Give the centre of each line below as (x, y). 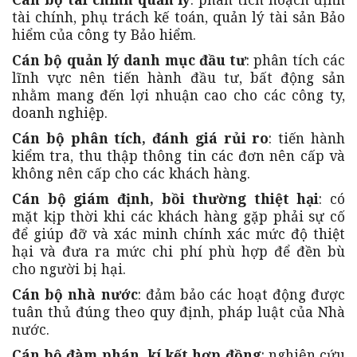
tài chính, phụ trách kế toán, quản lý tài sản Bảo (178, 17)
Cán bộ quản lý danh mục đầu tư (129, 60)
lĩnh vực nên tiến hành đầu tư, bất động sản (178, 78)
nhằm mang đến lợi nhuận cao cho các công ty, (178, 95)
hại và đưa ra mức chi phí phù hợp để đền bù (178, 251)
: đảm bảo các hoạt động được (241, 294)
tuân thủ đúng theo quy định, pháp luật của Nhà (178, 312)
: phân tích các (296, 60)
